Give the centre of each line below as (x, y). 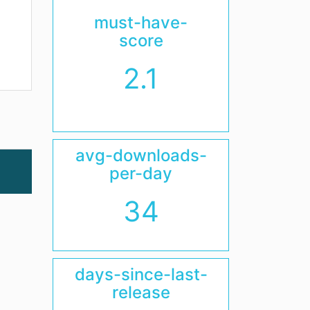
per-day (141, 174)
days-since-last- (141, 275)
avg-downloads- (141, 156)
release (141, 293)
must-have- (141, 23)
